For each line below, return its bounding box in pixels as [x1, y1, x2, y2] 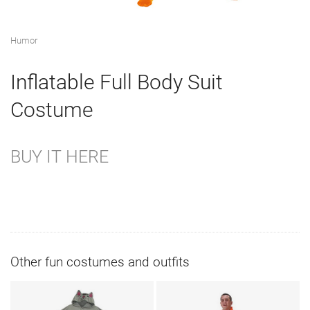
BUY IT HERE [10, 147, 109, 167]
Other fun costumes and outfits [10, 254, 190, 270]
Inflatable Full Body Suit [10, 70, 223, 94]
